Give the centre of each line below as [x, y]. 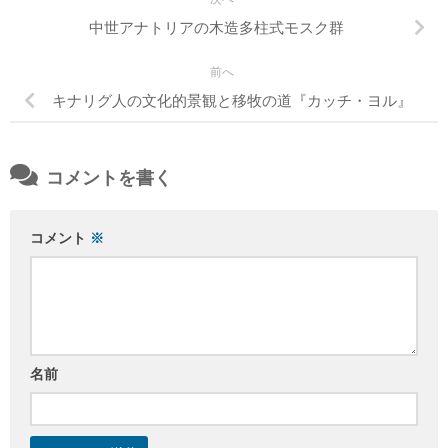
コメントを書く [106, 178]
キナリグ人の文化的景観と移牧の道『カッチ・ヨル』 [232, 101]
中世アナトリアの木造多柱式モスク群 [216, 28]
